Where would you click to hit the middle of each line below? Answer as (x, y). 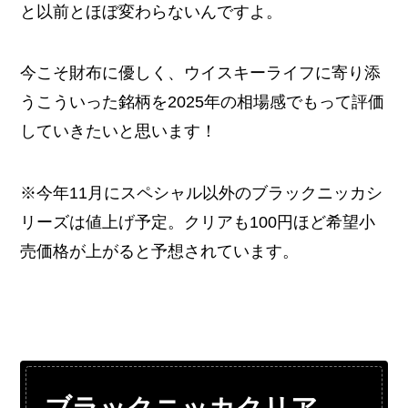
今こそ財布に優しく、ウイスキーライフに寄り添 (201, 73)
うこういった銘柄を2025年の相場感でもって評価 (203, 102)
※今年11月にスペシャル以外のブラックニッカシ (202, 194)
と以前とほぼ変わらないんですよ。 (152, 11)
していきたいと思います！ (119, 132)
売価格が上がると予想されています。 (160, 252)
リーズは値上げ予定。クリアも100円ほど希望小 (198, 223)
